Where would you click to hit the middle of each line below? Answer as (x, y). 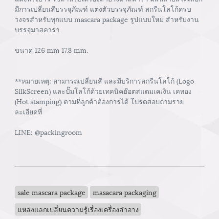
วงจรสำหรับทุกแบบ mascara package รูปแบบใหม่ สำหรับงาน (107, 19)
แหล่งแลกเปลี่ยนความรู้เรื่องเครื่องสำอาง (78, 209)
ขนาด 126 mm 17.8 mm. (51, 50)
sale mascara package (51, 192)
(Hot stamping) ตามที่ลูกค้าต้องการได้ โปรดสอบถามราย (99, 101)
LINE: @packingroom (48, 132)
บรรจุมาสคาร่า (37, 29)
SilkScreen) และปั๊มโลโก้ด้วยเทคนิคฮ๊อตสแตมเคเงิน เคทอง (103, 91)
